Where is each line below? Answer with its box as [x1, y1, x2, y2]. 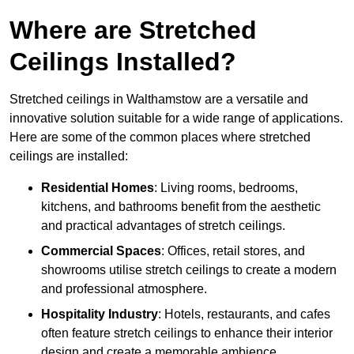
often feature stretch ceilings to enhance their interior [41, 326, 333, 341]
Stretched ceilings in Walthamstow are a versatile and [9, 92, 308, 107]
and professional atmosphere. [41, 282, 207, 296]
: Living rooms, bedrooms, [154, 181, 298, 195]
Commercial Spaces [41, 244, 161, 258]
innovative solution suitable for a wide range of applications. [9, 111, 343, 126]
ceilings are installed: [9, 149, 128, 164]
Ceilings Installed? [9, 47, 236, 77]
